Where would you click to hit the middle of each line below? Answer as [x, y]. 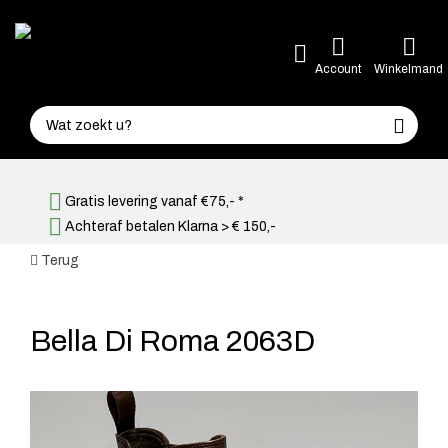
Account [338, 68]
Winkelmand [408, 68]
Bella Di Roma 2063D [172, 341]
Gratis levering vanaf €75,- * [153, 201]
